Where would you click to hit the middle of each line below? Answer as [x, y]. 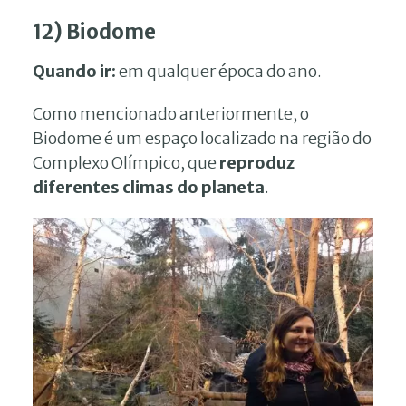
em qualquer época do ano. [220, 71]
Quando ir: [76, 71]
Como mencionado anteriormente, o [171, 113]
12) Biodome [96, 31]
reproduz [257, 162]
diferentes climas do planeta [149, 187]
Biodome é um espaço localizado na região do [202, 138]
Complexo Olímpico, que [126, 162]
